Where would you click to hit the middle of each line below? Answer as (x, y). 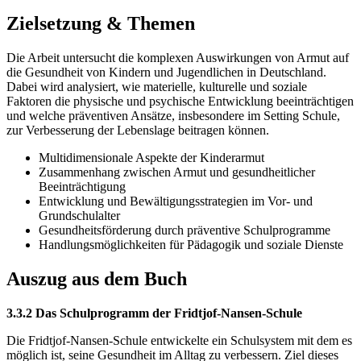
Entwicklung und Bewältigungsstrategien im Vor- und (176, 201)
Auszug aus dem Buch (97, 279)
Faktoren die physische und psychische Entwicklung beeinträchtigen (180, 102)
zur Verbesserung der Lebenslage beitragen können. (138, 131)
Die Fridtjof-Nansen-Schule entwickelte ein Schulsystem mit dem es (179, 341)
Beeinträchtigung (82, 187)
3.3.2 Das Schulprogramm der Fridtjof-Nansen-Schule (154, 313)
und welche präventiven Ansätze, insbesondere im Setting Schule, (173, 116)
